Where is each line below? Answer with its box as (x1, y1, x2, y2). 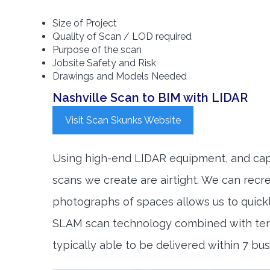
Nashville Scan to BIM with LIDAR (52, 90, 248, 105)
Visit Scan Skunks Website (65, 115, 181, 127)
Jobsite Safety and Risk (52, 57, 161, 69)
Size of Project (52, 17, 117, 30)
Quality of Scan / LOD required (52, 31, 192, 43)
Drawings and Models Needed (52, 71, 187, 83)
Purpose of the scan (52, 44, 142, 56)
